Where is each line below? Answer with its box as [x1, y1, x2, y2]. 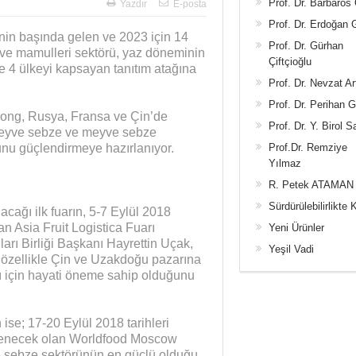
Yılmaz [268, 157, 301, 169]
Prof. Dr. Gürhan [268, 40, 343, 52]
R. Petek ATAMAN [268, 179, 354, 191]
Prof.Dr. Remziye [268, 141, 347, 153]
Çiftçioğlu [268, 56, 311, 68]
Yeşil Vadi [268, 243, 314, 255]
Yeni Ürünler [268, 222, 324, 234]
